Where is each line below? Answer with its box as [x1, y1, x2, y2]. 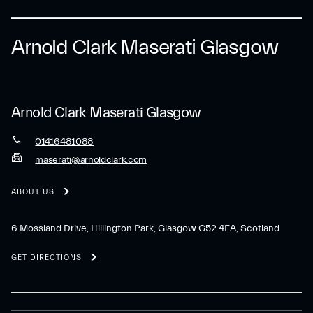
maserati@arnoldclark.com [35, 154, 147, 166]
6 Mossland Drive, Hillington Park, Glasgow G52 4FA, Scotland [11, 223, 279, 234]
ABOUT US [11, 187, 54, 196]
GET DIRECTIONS [11, 252, 82, 262]
